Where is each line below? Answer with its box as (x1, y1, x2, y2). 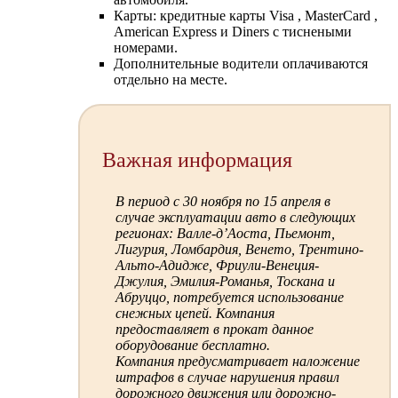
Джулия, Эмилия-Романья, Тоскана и (115, 274, 335, 290)
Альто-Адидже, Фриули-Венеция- (115, 258, 319, 274)
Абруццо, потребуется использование (115, 290, 344, 306)
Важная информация (101, 148, 292, 172)
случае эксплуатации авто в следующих (115, 210, 355, 226)
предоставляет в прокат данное (115, 322, 314, 338)
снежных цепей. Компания (115, 306, 275, 322)
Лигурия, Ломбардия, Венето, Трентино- (115, 242, 363, 258)
